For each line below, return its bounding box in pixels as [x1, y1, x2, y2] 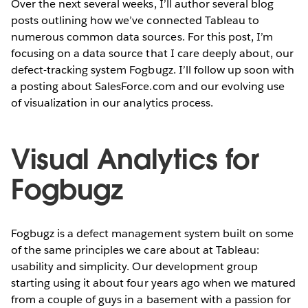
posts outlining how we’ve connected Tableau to [11, 12, 259, 27]
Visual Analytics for [11, 141, 259, 177]
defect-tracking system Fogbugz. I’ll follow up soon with [11, 62, 295, 77]
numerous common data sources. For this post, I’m [11, 29, 273, 44]
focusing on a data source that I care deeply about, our [11, 45, 294, 60]
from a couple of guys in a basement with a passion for [11, 291, 291, 307]
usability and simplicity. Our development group [11, 258, 258, 274]
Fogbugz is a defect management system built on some [11, 225, 294, 241]
